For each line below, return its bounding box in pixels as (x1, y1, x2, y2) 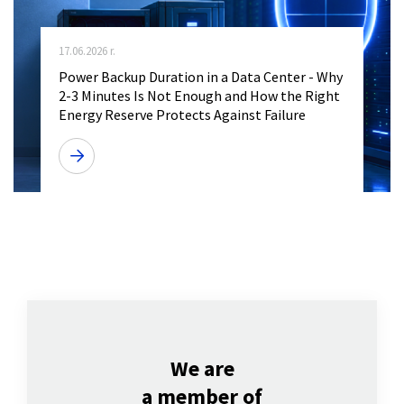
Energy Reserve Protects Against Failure (59, 105, 306, 124)
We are (170, 353, 234, 382)
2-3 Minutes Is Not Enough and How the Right (59, 86, 340, 105)
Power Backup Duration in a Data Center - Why (59, 67, 343, 86)
